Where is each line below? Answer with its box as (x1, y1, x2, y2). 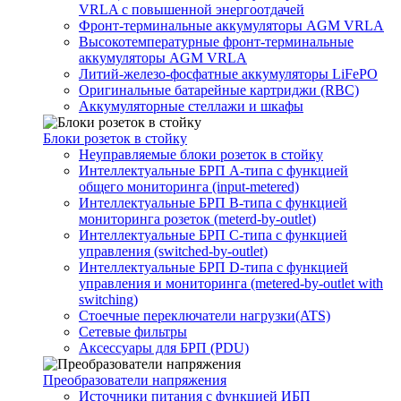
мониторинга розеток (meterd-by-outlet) (79, 211, 316, 226)
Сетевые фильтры (79, 324, 187, 339)
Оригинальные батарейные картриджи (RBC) (79, 82, 359, 98)
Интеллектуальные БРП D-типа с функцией (79, 260, 348, 275)
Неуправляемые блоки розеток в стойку (79, 147, 323, 162)
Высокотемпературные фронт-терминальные (79, 34, 354, 49)
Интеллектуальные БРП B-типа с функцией (79, 195, 347, 210)
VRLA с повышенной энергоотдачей (79, 2, 304, 17)
